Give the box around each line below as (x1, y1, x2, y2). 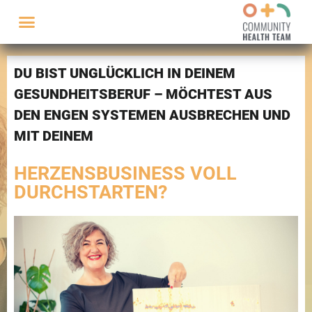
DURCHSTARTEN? (14, 180, 167, 203)
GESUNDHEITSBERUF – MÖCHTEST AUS (14, 85, 272, 102)
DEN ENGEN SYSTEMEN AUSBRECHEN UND (14, 106, 290, 123)
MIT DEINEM (14, 127, 93, 144)
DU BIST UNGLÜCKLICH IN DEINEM (14, 64, 235, 81)
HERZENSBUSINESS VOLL (14, 162, 237, 185)
